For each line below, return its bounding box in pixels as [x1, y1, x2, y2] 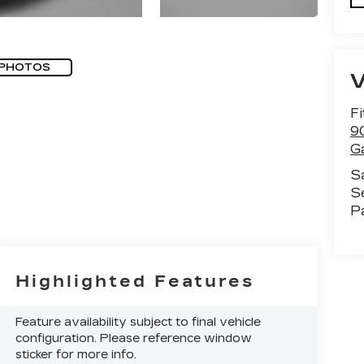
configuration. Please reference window [15, 331, 253, 345]
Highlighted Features [15, 271, 255, 292]
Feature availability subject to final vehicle [15, 315, 262, 329]
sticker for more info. [15, 348, 137, 362]
